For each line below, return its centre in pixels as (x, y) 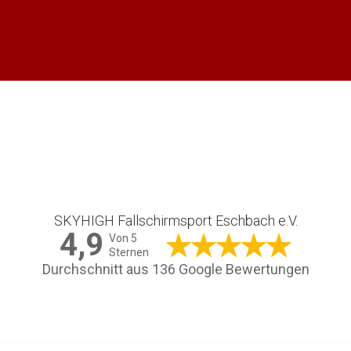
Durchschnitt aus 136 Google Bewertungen (175, 269)
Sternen (129, 252)
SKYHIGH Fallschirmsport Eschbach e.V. (175, 221)
